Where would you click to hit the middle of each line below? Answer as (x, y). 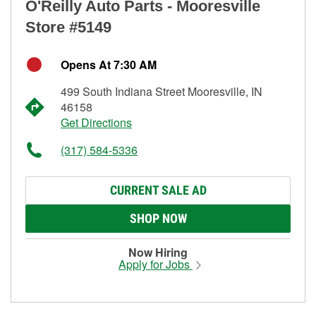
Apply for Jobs (156, 264)
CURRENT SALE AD (158, 190)
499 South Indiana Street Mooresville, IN (162, 91)
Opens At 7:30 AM (109, 64)
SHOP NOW (158, 218)
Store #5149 (68, 27)
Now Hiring (158, 252)
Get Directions (96, 122)
